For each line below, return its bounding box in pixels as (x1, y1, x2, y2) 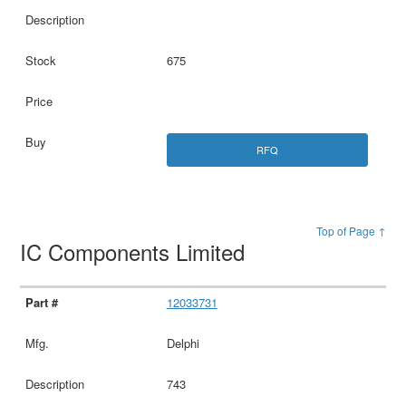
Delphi (166, 334, 199, 353)
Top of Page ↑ (315, 223, 386, 239)
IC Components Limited (20, 236, 252, 268)
